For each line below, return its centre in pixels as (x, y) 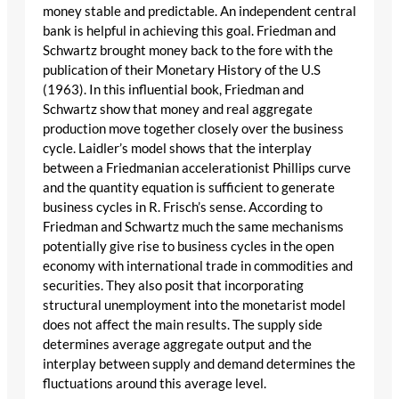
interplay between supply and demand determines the (199, 364)
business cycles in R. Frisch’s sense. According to (183, 208)
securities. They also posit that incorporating (173, 286)
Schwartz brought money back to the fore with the (188, 51)
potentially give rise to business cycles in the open (188, 247)
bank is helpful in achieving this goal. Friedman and (189, 31)
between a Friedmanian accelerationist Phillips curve (197, 168)
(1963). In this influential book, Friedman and (173, 90)
